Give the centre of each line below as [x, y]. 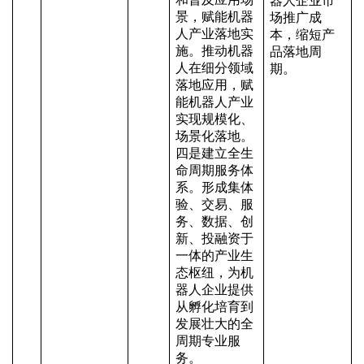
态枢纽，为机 [214, 273]
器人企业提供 [214, 290]
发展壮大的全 [214, 324]
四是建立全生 [214, 153]
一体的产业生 [214, 256]
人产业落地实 [214, 34]
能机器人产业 [214, 102]
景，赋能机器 [214, 17]
